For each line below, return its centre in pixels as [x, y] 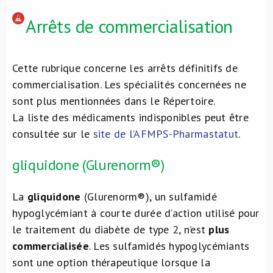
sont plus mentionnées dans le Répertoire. [114, 101]
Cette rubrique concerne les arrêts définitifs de [125, 68]
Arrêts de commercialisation [129, 26]
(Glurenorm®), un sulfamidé [149, 197]
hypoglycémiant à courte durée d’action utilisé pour [136, 213]
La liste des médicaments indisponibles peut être [130, 117]
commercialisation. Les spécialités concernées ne [129, 84]
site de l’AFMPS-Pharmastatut [166, 134]
